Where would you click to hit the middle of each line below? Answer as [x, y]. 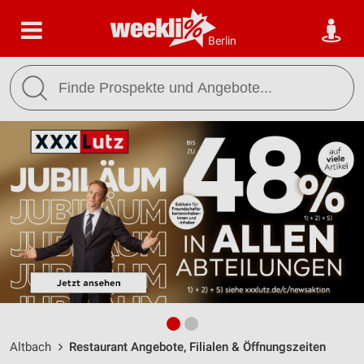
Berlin [222, 41]
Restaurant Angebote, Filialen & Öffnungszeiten [197, 347]
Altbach [30, 347]
